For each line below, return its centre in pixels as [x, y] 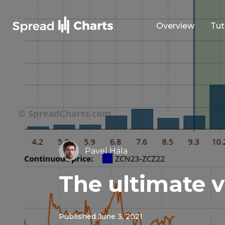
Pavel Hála [106, 151]
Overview [175, 26]
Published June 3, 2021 [101, 216]
